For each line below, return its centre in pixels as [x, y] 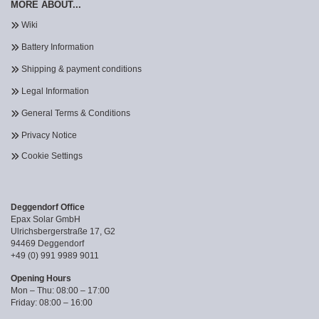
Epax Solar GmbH [46, 219]
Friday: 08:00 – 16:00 [52, 303]
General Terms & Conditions [76, 113]
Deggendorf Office [48, 207]
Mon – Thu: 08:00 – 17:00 [60, 291]
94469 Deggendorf [47, 244]
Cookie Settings [52, 156]
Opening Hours [41, 278]
